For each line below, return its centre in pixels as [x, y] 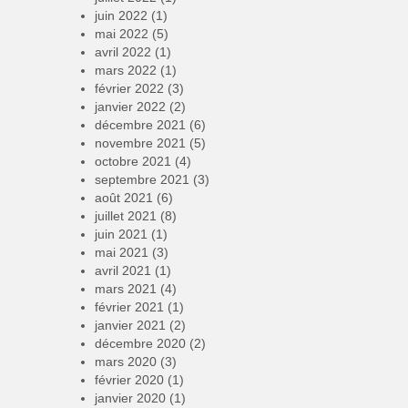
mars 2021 [125, 288]
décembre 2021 [140, 124]
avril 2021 [122, 270]
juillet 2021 [125, 215]
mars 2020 [125, 361]
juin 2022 [121, 15]
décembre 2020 [140, 343]
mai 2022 [121, 33]
